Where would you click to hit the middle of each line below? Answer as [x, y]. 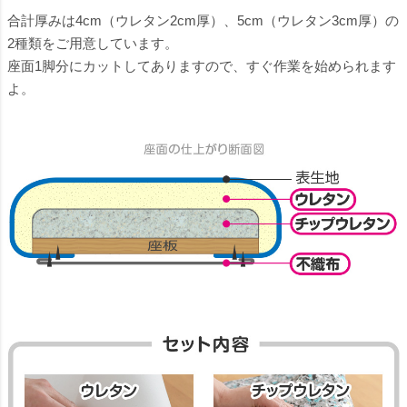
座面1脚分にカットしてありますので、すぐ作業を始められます [202, 65]
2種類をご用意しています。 [93, 43]
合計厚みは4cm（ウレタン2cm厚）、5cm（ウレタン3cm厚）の [203, 20]
